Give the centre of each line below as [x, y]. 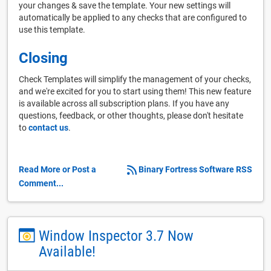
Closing [43, 58]
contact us [48, 127]
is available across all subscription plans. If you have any [124, 103]
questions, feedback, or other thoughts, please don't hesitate [131, 115]
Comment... [41, 183]
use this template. [52, 29]
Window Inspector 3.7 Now [116, 236]
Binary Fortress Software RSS [195, 169]
